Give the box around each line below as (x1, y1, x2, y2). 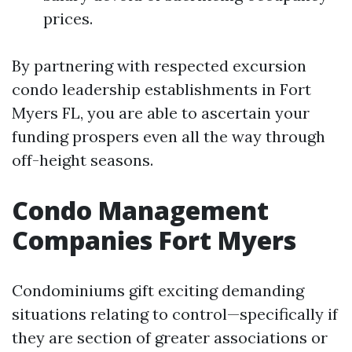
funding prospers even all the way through (12, 126, 325, 146)
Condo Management (12, 193, 269, 227)
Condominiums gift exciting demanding (12, 280, 304, 300)
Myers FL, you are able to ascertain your (12, 103, 310, 123)
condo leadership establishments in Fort (12, 79, 311, 99)
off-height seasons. (12, 150, 153, 170)
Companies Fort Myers (12, 223, 296, 257)
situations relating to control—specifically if (12, 304, 338, 324)
